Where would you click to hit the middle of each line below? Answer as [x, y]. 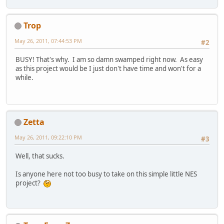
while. [24, 78]
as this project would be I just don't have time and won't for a [108, 69]
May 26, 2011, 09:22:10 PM [48, 137]
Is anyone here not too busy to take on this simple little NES [106, 174]
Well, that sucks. [40, 156]
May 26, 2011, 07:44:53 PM [48, 40]
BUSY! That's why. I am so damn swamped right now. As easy [109, 60]
